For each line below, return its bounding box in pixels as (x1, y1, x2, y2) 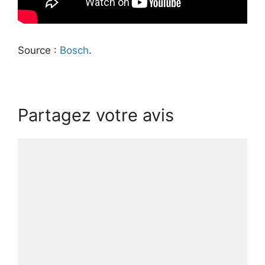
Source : (18, 44, 60, 56)
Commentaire (17, 138, 81, 151)
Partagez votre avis (18, 104, 174, 125)
